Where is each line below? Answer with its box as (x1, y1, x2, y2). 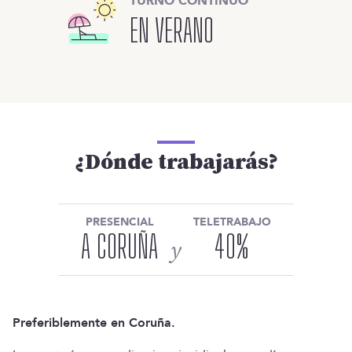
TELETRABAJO (193, 214, 271, 230)
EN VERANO (130, 12, 214, 50)
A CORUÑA (81, 228, 158, 266)
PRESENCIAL (85, 214, 154, 230)
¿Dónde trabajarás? (74, 148, 278, 177)
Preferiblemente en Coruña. (13, 314, 175, 332)
